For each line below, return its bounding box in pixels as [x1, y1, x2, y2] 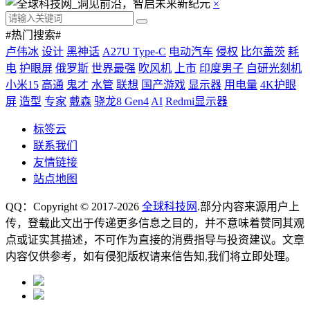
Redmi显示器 [165, 95, 228, 108]
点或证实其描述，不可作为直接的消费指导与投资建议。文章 [6, 234, 304, 246]
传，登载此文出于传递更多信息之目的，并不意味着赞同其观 [6, 217, 304, 230]
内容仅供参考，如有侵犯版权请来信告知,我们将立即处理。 [6, 250, 296, 263]
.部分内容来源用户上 [197, 201, 300, 213]
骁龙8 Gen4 [94, 95, 149, 108]
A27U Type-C [102, 46, 166, 58]
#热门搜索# [6, 29, 61, 42]
